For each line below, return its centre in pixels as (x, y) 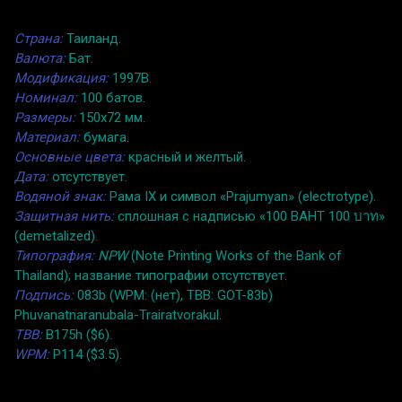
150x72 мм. (110, 117)
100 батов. (111, 97)
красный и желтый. (185, 157)
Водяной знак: (60, 196)
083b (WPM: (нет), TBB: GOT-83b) (173, 295)
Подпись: (44, 295)
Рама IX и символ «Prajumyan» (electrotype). (241, 196)
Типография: (54, 255)
